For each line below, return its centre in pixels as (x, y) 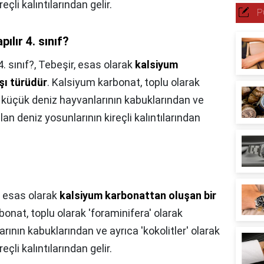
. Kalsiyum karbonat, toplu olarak (123, 82)
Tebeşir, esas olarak (87, 65)
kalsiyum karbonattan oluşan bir (138, 196)
